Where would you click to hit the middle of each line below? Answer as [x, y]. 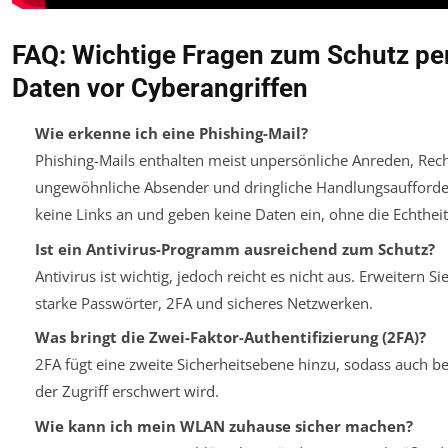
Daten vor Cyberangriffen [160, 88]
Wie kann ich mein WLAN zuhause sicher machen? [223, 425]
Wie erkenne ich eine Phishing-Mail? [171, 133]
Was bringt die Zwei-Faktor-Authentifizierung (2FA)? [230, 337]
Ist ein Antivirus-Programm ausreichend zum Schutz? [234, 248]
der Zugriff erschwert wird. [126, 391]
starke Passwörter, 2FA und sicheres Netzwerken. [203, 302]
